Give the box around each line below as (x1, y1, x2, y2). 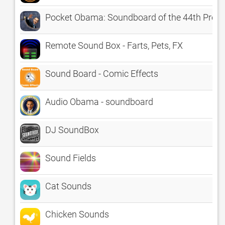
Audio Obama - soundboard (45, 96, 153, 107)
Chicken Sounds (45, 209, 109, 219)
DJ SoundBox (45, 125, 99, 135)
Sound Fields (45, 153, 96, 163)
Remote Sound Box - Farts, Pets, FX (45, 40, 183, 51)
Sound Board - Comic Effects (45, 68, 158, 79)
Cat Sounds (45, 181, 91, 191)
